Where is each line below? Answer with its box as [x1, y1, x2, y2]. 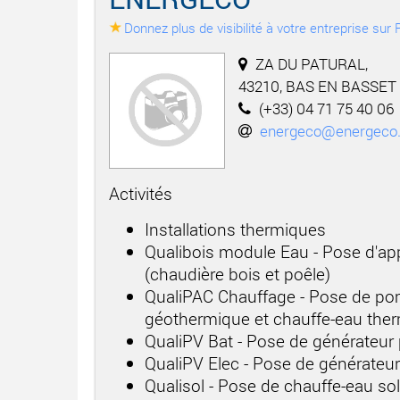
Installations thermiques [145, 217, 326, 240]
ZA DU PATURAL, [255, 53, 368, 74]
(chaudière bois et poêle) [145, 262, 330, 285]
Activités [109, 181, 172, 204]
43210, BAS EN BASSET [238, 75, 396, 96]
